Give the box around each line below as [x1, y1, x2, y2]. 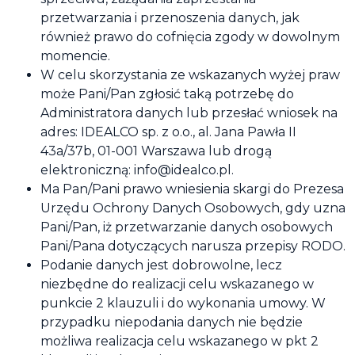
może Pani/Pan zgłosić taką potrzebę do [40, 86, 294, 101]
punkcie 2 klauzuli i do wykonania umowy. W [40, 296, 326, 311]
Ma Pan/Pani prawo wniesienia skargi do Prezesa [40, 181, 344, 197]
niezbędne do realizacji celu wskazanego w [40, 277, 314, 292]
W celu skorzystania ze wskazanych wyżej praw [40, 67, 340, 82]
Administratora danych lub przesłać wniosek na [40, 105, 338, 120]
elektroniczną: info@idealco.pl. [40, 162, 234, 177]
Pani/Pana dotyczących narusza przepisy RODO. [40, 239, 345, 254]
